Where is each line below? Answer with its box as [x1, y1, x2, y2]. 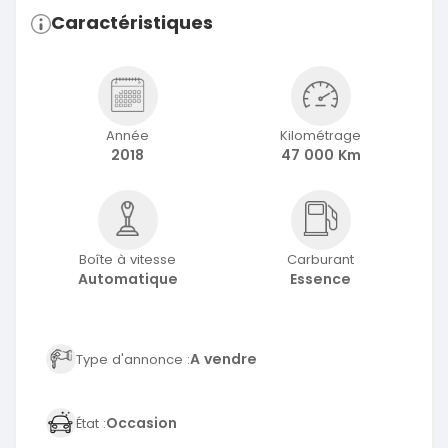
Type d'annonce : [76, 349, 190, 369]
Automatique [77, 269, 178, 290]
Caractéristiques [51, 10, 213, 36]
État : [76, 413, 106, 433]
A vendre [190, 348, 257, 369]
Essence [290, 269, 351, 290]
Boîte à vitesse [79, 250, 176, 270]
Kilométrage [280, 126, 361, 146]
